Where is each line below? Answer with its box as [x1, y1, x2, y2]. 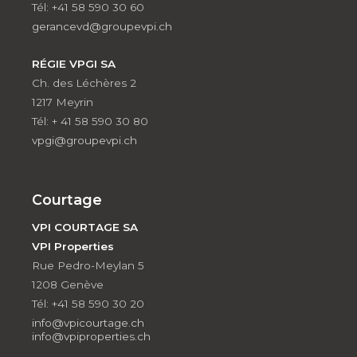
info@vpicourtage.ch [32, 316, 144, 329]
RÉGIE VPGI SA [32, 57, 116, 70]
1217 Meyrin [32, 95, 93, 108]
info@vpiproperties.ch [32, 329, 151, 343]
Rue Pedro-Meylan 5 [32, 258, 144, 272]
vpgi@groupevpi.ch [32, 133, 137, 147]
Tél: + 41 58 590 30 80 [32, 114, 148, 127]
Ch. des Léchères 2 [32, 76, 136, 89]
